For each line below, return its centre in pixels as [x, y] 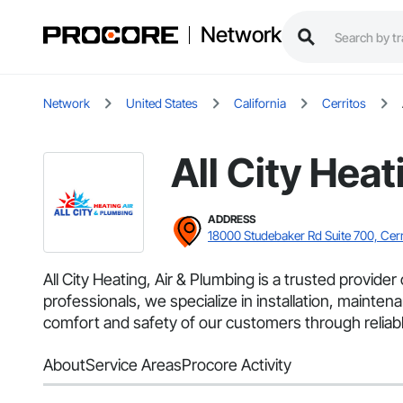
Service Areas [134, 365]
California [260, 103]
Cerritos [344, 103]
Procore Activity [237, 365]
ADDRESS [232, 219]
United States [162, 103]
